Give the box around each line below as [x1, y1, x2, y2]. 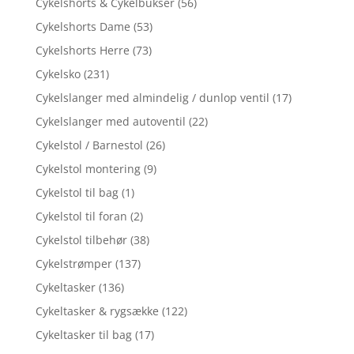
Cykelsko [35, 66, 81, 82]
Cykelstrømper [35, 256, 112, 272]
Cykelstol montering [35, 161, 141, 177]
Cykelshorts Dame [35, 19, 130, 35]
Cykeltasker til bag [35, 327, 132, 343]
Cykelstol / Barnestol [35, 137, 143, 153]
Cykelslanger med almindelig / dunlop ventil [35, 90, 269, 106]
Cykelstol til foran [35, 209, 127, 224]
